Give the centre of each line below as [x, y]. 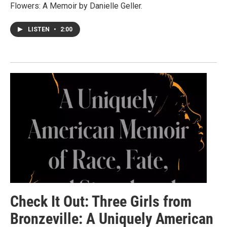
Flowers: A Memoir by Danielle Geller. [76, 6]
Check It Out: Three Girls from [101, 201]
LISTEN [40, 30]
